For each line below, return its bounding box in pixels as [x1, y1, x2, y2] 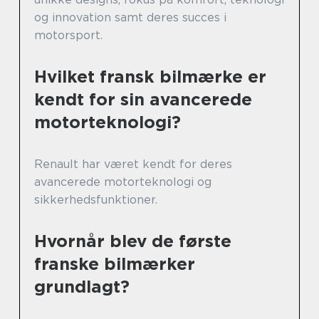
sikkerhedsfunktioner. [34, 193, 157, 206]
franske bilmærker [34, 253, 195, 274]
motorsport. [34, 28, 103, 42]
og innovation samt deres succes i [34, 11, 226, 24]
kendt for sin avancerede [34, 89, 252, 110]
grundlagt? [34, 276, 130, 297]
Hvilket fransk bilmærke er [34, 66, 266, 87]
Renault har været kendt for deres [34, 157, 232, 171]
